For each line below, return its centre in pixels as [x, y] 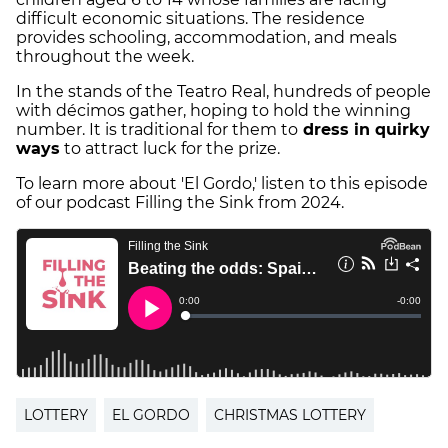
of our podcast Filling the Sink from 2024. [182, 203]
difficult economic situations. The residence [190, 19]
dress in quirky [364, 130]
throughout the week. [105, 57]
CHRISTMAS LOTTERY [290, 415]
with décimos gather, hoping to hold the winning [213, 111]
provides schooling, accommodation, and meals [206, 38]
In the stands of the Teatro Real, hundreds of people [223, 92]
